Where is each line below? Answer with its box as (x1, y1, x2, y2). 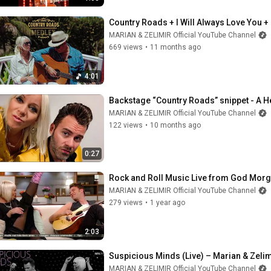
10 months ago (150, 120, 201, 129)
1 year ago (150, 198, 185, 207)
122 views (109, 120, 143, 129)
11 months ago (150, 43, 201, 51)
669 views (109, 43, 143, 51)
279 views (109, 198, 143, 207)
